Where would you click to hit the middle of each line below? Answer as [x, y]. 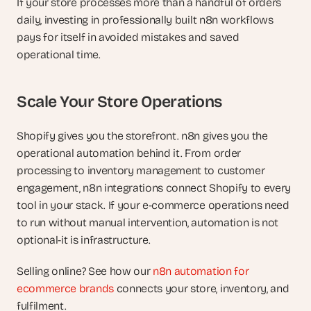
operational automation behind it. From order [129, 153]
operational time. [59, 54]
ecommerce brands [65, 288]
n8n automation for [201, 271]
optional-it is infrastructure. [84, 240]
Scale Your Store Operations [119, 102]
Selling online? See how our [85, 271]
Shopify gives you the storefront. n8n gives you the [142, 136]
